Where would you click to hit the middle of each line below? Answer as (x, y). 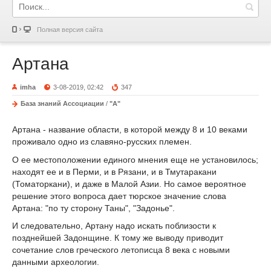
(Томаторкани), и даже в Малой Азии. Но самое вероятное (129, 184)
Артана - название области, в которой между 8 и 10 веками (130, 129)
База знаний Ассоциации (62, 103)
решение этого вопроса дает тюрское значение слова (119, 196)
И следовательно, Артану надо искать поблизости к (114, 226)
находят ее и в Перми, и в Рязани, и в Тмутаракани (114, 171)
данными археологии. (56, 262)
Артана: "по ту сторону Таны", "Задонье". (93, 208)
